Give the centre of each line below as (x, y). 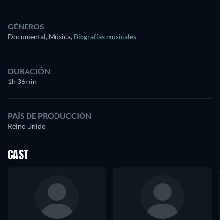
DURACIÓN (29, 71)
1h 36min (22, 81)
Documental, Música (39, 36)
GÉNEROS (26, 26)
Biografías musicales (105, 36)
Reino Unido (27, 126)
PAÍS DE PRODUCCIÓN (50, 115)
